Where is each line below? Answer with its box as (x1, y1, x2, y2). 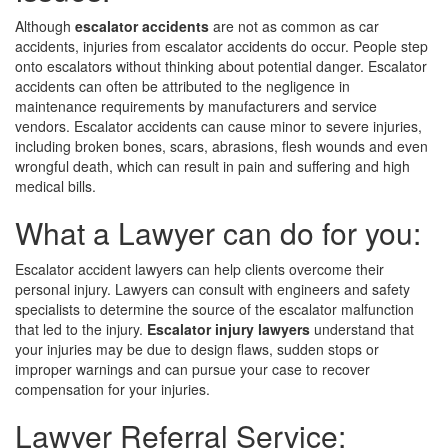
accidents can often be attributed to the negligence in (15, 76, 350, 96)
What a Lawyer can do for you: (15, 211, 421, 254)
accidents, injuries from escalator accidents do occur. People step (15, 36, 428, 56)
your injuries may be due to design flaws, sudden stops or (15, 339, 379, 359)
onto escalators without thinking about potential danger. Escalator (15, 56, 427, 76)
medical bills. (15, 176, 96, 196)
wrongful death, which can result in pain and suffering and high (15, 156, 410, 176)
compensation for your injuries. (15, 379, 210, 399)
